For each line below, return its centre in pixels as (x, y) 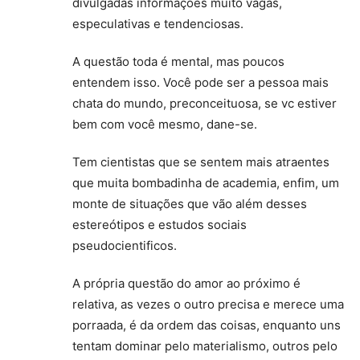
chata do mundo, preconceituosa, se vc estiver (205, 104)
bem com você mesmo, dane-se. (165, 125)
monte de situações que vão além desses (190, 204)
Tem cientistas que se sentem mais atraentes (201, 162)
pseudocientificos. (125, 246)
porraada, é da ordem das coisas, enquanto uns (207, 325)
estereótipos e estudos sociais (160, 225)
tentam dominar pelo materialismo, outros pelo (205, 346)
